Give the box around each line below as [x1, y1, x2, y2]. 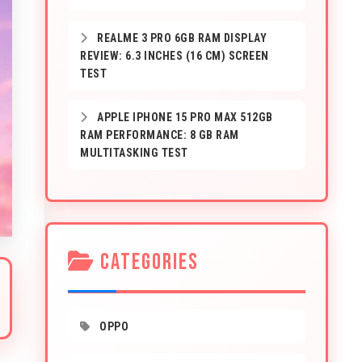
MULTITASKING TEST [80, 146, 188, 159]
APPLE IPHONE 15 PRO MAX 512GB [94, 111, 273, 124]
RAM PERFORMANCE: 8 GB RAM [80, 128, 239, 141]
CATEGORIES [95, 249, 199, 276]
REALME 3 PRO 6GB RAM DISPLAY [94, 32, 267, 44]
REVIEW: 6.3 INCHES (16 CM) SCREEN [80, 49, 269, 62]
